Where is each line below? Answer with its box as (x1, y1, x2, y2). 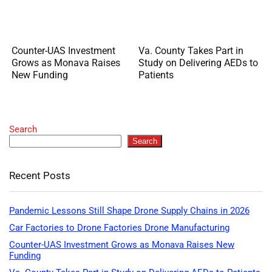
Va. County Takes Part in (138, 45, 244, 57)
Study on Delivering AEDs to (138, 57, 259, 69)
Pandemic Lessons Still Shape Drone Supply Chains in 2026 (9, 205, 250, 217)
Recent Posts (9, 169, 70, 182)
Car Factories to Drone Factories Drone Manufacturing (9, 222, 229, 234)
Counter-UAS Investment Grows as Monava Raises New (9, 239, 234, 251)
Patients (138, 69, 174, 81)
